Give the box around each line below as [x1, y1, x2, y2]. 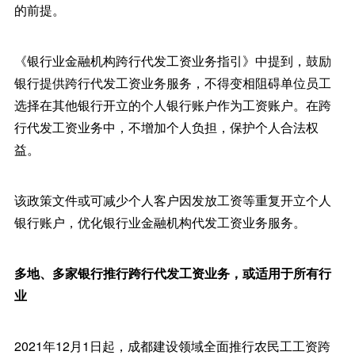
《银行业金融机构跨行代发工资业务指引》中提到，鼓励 [13, 52, 331, 70]
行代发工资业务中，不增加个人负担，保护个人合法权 [13, 118, 319, 136]
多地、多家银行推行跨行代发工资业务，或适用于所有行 [13, 264, 331, 282]
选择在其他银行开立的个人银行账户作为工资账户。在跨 [13, 96, 331, 114]
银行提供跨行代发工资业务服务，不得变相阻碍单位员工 [13, 74, 331, 92]
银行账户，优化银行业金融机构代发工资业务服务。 [13, 213, 306, 231]
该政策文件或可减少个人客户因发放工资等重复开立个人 [13, 191, 331, 209]
